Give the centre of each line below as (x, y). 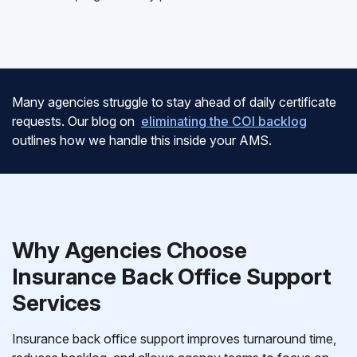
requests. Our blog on (75, 121)
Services (57, 303)
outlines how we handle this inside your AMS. (142, 140)
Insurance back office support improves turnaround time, (174, 339)
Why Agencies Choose (130, 250)
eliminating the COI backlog (224, 121)
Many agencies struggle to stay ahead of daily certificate (174, 102)
